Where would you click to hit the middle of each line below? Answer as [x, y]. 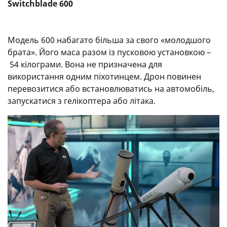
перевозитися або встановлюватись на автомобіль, [111, 89]
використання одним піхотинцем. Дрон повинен [104, 77]
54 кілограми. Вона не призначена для [85, 65]
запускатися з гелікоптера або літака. [82, 101]
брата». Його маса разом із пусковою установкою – [109, 52]
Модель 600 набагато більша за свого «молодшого [109, 40]
